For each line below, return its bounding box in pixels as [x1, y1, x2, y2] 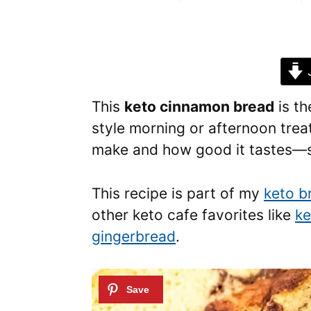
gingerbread [92, 227, 176, 245]
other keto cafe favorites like [92, 205, 295, 224]
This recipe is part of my [92, 184, 264, 202]
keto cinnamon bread [124, 98, 274, 115]
